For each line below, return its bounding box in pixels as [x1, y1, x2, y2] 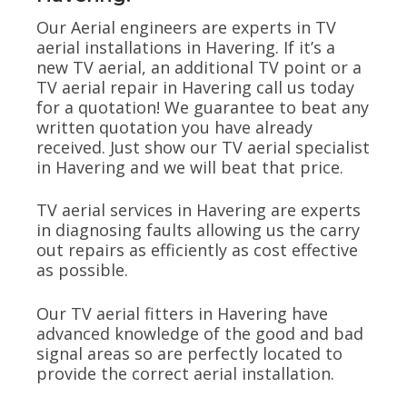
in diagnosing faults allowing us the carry [36, 219, 360, 242]
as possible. [36, 259, 128, 282]
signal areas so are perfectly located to [36, 342, 342, 364]
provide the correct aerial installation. [36, 362, 334, 384]
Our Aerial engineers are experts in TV [36, 15, 336, 38]
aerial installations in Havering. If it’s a [36, 35, 335, 58]
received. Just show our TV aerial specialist [36, 135, 370, 158]
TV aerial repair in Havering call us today [36, 75, 354, 98]
